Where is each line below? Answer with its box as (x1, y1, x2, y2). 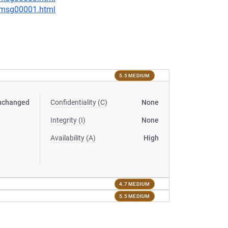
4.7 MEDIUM (119, 181, 150, 187)
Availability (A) (50, 134, 96, 142)
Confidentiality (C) (50, 98, 108, 106)
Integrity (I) (50, 116, 86, 124)
